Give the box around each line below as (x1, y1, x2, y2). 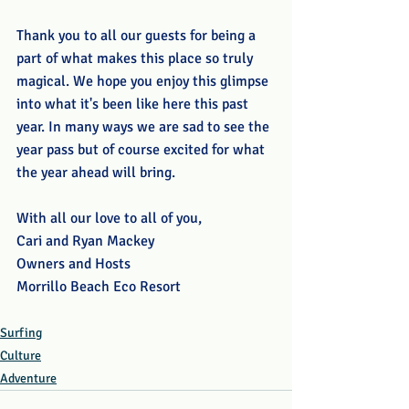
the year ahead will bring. (16, 163, 175, 182)
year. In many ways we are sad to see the (16, 118, 273, 136)
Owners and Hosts (16, 255, 131, 273)
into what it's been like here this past (16, 95, 252, 113)
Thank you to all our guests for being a (16, 26, 259, 45)
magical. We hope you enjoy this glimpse (16, 72, 272, 90)
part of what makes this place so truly (16, 49, 257, 68)
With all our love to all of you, (16, 209, 205, 227)
